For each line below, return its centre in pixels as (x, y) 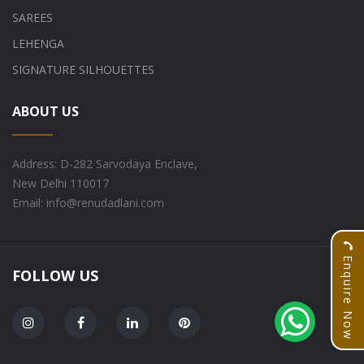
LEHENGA (38, 43)
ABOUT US (45, 111)
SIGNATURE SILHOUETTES (83, 69)
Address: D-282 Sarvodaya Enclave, (105, 163)
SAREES (32, 17)
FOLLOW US (55, 275)
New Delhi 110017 (61, 183)
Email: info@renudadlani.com (88, 202)
